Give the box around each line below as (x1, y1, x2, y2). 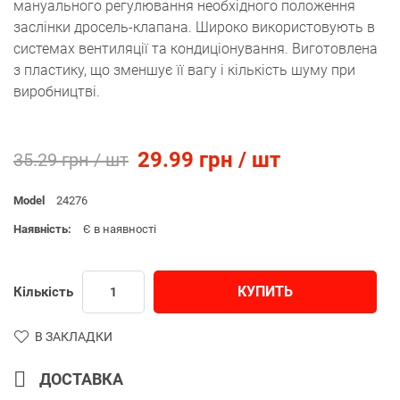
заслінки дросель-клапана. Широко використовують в (13, 18, 375, 36)
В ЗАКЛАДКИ (35, 329, 112, 344)
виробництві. (13, 82, 100, 100)
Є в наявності (83, 221, 156, 236)
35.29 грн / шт (13, 148, 129, 171)
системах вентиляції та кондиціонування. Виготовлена (13, 39, 378, 57)
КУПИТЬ (237, 282, 293, 300)
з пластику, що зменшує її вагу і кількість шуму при (13, 61, 355, 79)
